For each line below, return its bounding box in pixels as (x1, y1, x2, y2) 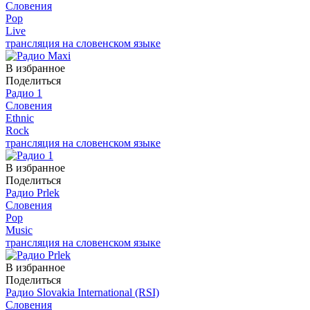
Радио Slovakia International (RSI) (6, 286, 159, 298)
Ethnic (6, 111, 34, 124)
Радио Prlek (6, 186, 60, 199)
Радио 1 (6, 86, 42, 99)
